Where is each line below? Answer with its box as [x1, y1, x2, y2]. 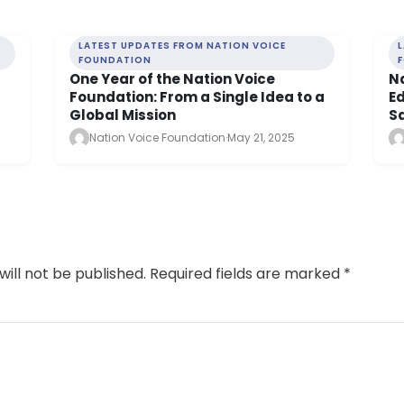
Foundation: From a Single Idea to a [69, 87, 325, 107]
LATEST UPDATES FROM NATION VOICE [78, 39, 286, 53]
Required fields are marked [150, 263, 344, 285]
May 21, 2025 [226, 130, 295, 146]
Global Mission [69, 106, 176, 125]
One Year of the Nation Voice [69, 69, 275, 89]
